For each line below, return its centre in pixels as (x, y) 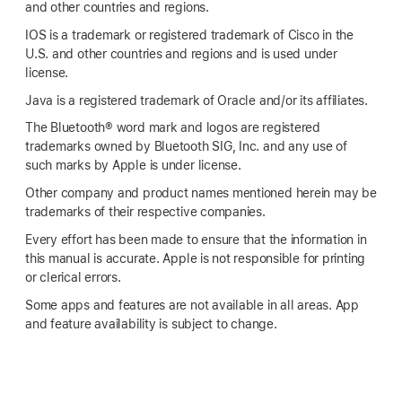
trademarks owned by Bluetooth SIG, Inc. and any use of (186, 147)
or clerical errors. (73, 278)
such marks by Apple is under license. (133, 166)
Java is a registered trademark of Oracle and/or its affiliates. (197, 100)
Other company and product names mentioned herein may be (201, 193)
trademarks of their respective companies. (145, 212)
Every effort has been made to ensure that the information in (196, 240)
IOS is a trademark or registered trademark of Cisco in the (190, 35)
